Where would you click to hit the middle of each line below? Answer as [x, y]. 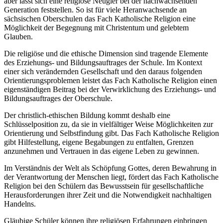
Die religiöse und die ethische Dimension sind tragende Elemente [106, 53]
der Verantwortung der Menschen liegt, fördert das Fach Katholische [111, 177]
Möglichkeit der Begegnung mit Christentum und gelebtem [96, 27]
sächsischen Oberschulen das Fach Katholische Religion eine [100, 18]
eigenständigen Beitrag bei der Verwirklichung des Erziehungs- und [110, 89]
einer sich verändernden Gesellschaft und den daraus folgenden [103, 71]
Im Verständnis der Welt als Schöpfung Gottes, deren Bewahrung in [110, 168]
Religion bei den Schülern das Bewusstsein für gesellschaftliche [104, 186]
